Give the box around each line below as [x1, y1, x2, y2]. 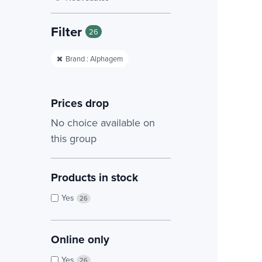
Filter [51, 22, 85, 41]
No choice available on [51, 115, 155, 130]
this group [51, 130, 96, 146]
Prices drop [51, 94, 109, 111]
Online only [51, 230, 109, 247]
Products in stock [51, 168, 138, 185]
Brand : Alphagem [65, 53, 123, 64]
